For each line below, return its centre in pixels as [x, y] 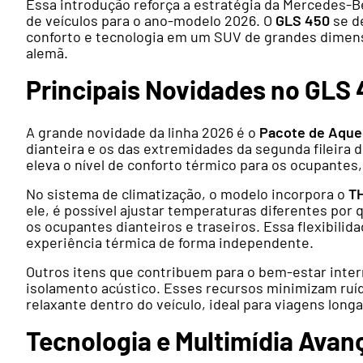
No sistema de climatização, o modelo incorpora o [187, 194]
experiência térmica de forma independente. [170, 243]
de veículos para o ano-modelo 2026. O [151, 21]
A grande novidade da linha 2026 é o [143, 132]
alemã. [47, 53]
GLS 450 [303, 21]
